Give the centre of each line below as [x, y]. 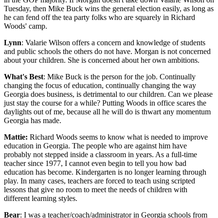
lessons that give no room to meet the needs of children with [96, 190]
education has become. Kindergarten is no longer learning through [105, 172]
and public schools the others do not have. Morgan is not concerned [107, 52]
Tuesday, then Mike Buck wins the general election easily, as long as [109, 9]
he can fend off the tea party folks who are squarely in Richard [100, 18]
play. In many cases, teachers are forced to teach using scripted [100, 181]
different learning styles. [41, 199]
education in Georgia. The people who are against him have [95, 146]
